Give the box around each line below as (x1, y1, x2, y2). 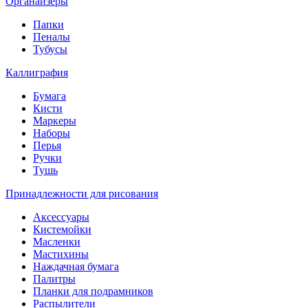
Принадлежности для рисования (5, 188, 158, 199)
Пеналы (33, 31, 70, 43)
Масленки (33, 236, 80, 247)
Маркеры (33, 115, 76, 126)
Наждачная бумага (33, 261, 119, 272)
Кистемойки (33, 223, 91, 235)
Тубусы (33, 43, 67, 55)
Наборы (33, 127, 70, 139)
